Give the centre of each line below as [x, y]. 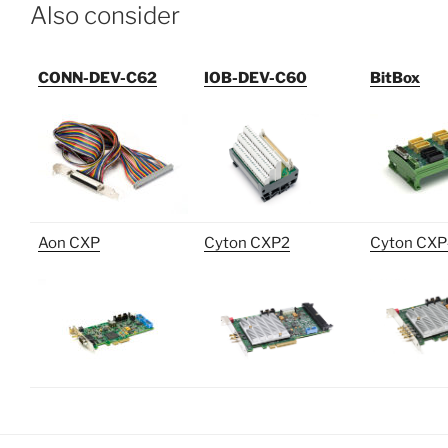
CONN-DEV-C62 [97, 77]
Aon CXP [69, 242]
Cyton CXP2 [247, 242]
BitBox [395, 77]
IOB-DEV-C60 [255, 77]
